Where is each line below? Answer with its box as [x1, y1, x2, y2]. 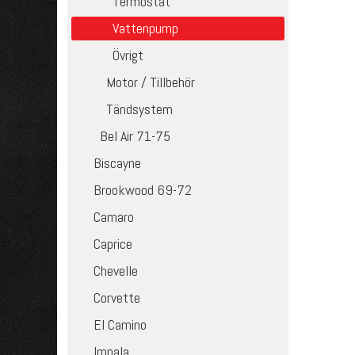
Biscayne [94, 154, 142, 172]
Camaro [94, 208, 135, 226]
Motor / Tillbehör [106, 73, 196, 91]
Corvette [94, 288, 141, 307]
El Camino [94, 315, 147, 334]
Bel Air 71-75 [100, 127, 171, 145]
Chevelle [94, 261, 139, 280]
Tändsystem [106, 100, 174, 118]
